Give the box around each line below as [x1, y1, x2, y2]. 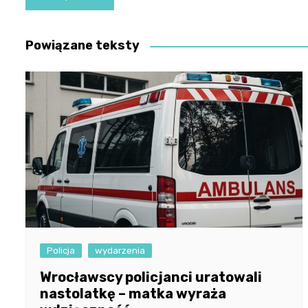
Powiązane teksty [25, 38, 140, 54]
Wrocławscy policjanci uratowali [40, 269, 262, 286]
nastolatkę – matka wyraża [40, 285, 226, 302]
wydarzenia [95, 245, 145, 256]
